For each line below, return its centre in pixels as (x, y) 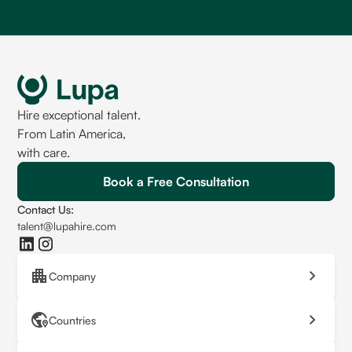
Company (73, 276)
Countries (73, 320)
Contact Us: (46, 210)
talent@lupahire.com (67, 226)
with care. (44, 153)
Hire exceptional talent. (79, 115)
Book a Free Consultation (176, 182)
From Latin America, (72, 134)
